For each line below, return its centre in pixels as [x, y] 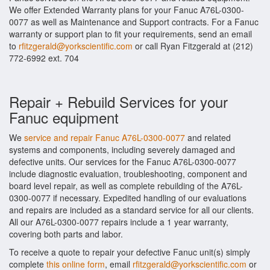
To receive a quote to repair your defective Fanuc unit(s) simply [130, 252]
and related [208, 137]
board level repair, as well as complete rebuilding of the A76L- [126, 186]
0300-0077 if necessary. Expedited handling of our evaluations [128, 198]
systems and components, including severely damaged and [122, 149]
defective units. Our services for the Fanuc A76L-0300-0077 [123, 162]
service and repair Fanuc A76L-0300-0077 [105, 137]
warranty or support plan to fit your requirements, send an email [130, 34]
